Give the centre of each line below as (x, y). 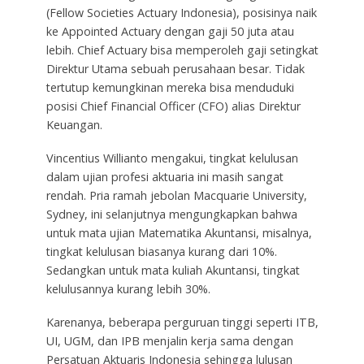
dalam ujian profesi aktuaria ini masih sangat (165, 177)
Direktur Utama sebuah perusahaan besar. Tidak (175, 69)
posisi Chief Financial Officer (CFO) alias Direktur (173, 106)
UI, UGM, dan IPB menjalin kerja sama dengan (169, 341)
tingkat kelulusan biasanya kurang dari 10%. (161, 252)
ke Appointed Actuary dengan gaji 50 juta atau (170, 32)
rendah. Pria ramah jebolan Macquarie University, (176, 196)
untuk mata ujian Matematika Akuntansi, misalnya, (179, 233)
